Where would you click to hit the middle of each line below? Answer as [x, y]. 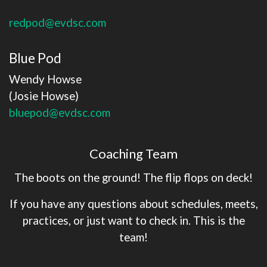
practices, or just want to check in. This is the [133, 220]
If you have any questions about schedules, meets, [133, 204]
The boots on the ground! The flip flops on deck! [133, 177]
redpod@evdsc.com [58, 22]
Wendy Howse [45, 79]
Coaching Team [133, 153]
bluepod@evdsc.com [60, 112]
